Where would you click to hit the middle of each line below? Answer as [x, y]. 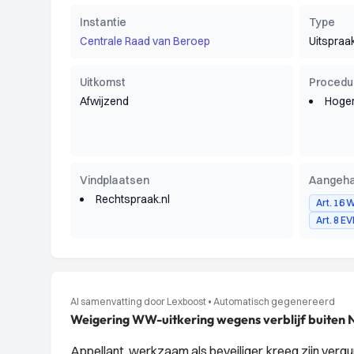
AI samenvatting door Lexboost [138, 301]
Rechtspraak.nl [133, 199]
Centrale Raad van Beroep [145, 41]
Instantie [103, 22]
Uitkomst [103, 82]
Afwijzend [104, 101]
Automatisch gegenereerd [274, 301]
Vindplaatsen [115, 180]
